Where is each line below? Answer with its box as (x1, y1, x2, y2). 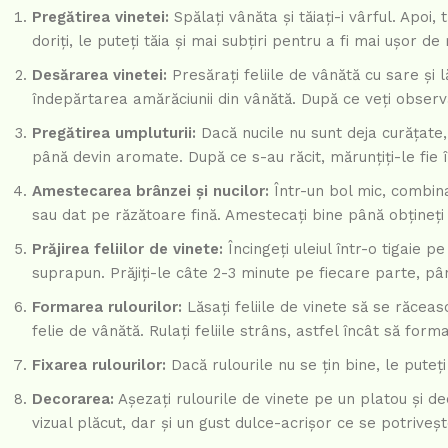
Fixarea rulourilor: (32, 356, 166, 375)
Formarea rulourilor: (32, 298, 182, 317)
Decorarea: (32, 390, 114, 409)
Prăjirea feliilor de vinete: (32, 240, 223, 259)
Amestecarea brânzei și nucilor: (32, 182, 269, 201)
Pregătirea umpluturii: (32, 124, 196, 143)
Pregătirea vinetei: (32, 8, 169, 27)
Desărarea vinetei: (32, 66, 167, 85)
